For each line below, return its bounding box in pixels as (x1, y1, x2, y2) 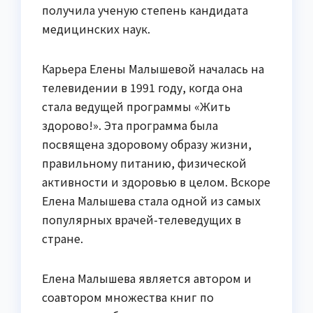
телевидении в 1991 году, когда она (42, 79, 242, 96)
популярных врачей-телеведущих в (42, 211, 241, 228)
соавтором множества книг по (42, 289, 214, 306)
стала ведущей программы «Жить (42, 98, 231, 115)
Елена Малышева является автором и (42, 270, 252, 287)
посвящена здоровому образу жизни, (42, 136, 252, 153)
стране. (42, 230, 83, 247)
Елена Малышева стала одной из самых (42, 192, 261, 210)
